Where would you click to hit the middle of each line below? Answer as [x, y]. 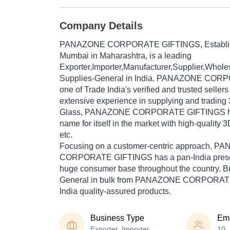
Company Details [101, 26]
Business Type [117, 218]
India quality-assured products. [115, 191]
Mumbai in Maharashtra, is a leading [126, 56]
